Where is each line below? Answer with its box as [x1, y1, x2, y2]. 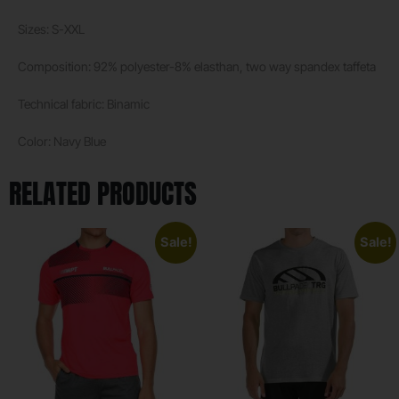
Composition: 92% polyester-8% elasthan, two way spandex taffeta [18, 58, 376, 74]
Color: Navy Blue [18, 133, 106, 149]
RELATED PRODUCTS [9, 173, 197, 214]
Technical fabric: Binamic [18, 95, 150, 111]
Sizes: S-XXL [18, 20, 85, 37]
